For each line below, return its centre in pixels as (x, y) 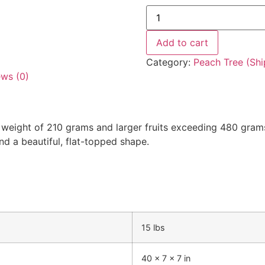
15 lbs (153, 227)
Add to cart (182, 42)
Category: (169, 62)
